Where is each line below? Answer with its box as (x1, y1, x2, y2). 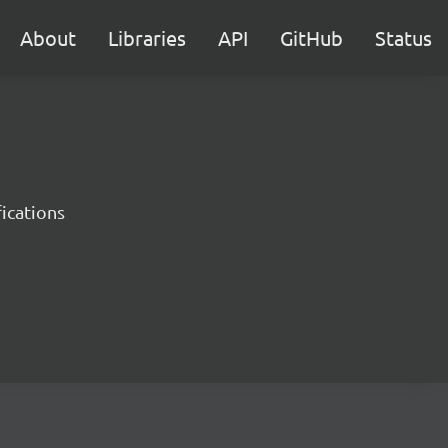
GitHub (280, 25, 343, 50)
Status (375, 25, 432, 50)
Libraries (108, 25, 186, 50)
